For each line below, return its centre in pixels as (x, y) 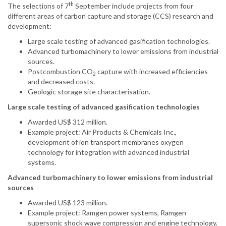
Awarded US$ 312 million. (68, 122)
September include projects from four (133, 6)
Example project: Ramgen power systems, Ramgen (107, 213)
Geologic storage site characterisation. (89, 92)
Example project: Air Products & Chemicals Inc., (102, 132)
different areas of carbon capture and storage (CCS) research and (110, 16)
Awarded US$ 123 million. (68, 203)
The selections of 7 (38, 6)
